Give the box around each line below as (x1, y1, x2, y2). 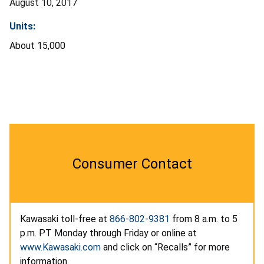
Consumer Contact (72, 156, 192, 173)
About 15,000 (9, 40, 65, 52)
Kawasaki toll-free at (20, 213, 110, 225)
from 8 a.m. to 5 (170, 213, 237, 225)
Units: (9, 21, 35, 32)
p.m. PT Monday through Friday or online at (20, 227, 197, 239)
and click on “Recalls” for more (101, 242, 230, 253)
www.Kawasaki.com (20, 242, 101, 253)
